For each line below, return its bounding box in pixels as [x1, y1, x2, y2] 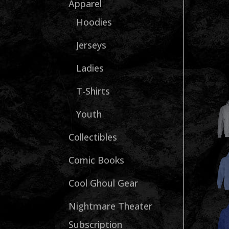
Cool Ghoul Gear [68, 177, 139, 189]
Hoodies [76, 16, 112, 28]
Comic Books [68, 154, 125, 166]
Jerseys [76, 39, 107, 51]
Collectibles [68, 131, 118, 143]
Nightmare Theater [68, 200, 153, 212]
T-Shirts [76, 85, 110, 97]
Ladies [76, 62, 104, 74]
